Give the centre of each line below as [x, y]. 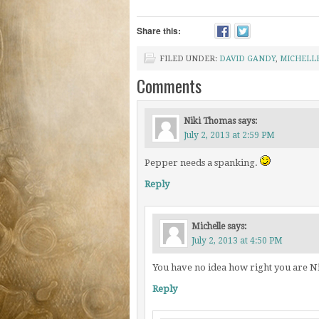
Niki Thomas [210, 121]
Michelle [208, 226]
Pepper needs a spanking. [202, 163]
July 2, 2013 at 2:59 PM [229, 135]
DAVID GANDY [247, 59]
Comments [169, 85]
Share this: [159, 31]
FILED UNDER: [189, 59]
